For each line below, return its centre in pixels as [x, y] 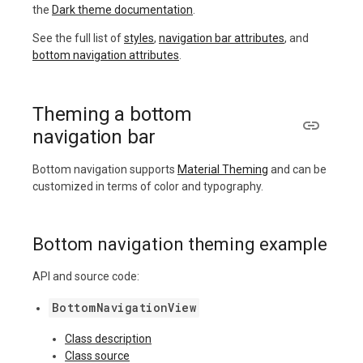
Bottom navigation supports [105, 170]
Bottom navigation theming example [180, 245]
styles [139, 38]
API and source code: [86, 277]
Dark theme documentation [122, 10]
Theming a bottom [112, 115]
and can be [297, 170]
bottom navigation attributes [106, 56]
